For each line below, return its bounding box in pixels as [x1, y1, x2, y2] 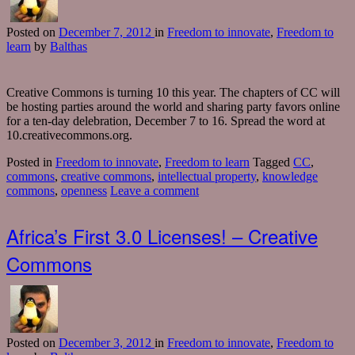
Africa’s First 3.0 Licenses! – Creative [6, 222, 318, 250]
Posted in [6, 155, 55, 170]
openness [61, 184, 107, 198]
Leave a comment [110, 184, 199, 198]
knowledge [262, 170, 318, 184]
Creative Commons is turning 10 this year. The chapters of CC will [6, 86, 340, 100]
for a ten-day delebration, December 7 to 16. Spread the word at [6, 114, 325, 128]
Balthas [50, 40, 87, 54]
